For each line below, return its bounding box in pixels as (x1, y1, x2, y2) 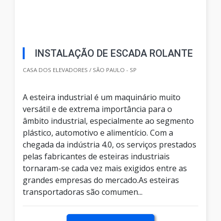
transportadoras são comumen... (23, 186, 143, 198)
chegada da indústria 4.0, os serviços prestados (23, 139, 196, 150)
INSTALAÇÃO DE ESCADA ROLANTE (35, 47, 193, 60)
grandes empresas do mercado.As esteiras (23, 175, 179, 186)
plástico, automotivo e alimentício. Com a (23, 127, 173, 139)
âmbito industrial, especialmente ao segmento (23, 115, 194, 127)
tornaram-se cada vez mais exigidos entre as (23, 163, 187, 174)
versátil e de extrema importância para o (23, 104, 172, 115)
